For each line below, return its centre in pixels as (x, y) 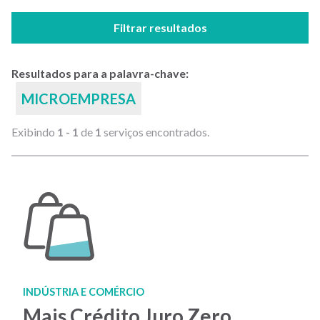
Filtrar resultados (160, 27)
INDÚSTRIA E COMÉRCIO (84, 292)
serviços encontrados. (155, 132)
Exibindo (34, 132)
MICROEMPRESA (79, 99)
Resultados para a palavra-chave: (100, 73)
